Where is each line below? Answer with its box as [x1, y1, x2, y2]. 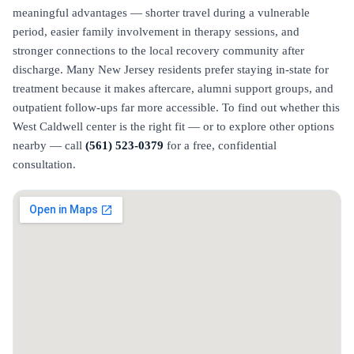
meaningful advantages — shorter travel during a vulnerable [13, 6, 310, 19]
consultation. [13, 158, 76, 171]
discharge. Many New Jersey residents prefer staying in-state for [13, 63, 329, 76]
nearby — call [13, 139, 85, 152]
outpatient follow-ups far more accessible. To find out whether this [13, 101, 340, 114]
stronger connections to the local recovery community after [13, 44, 304, 57]
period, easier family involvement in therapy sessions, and [13, 25, 299, 38]
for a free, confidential [164, 139, 277, 152]
